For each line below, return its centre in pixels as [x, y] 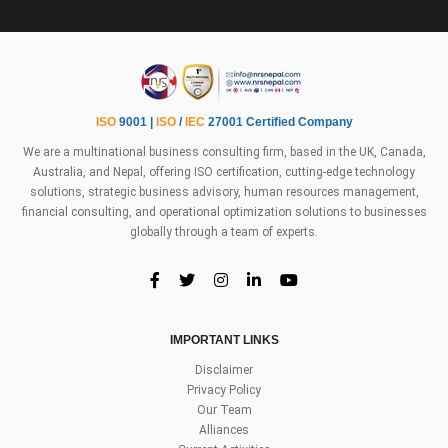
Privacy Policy [224, 390]
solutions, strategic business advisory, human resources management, [224, 192]
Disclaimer [224, 370]
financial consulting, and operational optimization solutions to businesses [224, 212]
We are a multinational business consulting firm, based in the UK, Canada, [224, 152]
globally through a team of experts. [224, 232]
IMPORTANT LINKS [224, 340]
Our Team [224, 410]
